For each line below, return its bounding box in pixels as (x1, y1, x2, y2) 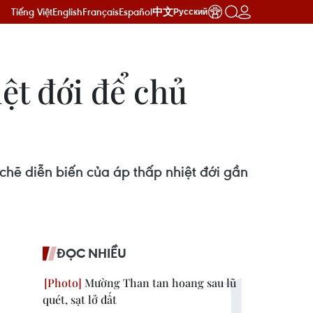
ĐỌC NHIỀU (57, 245, 126, 261)
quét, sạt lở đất (43, 292, 117, 307)
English (52, 5, 82, 18)
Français (82, 5, 119, 18)
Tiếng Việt (11, 5, 52, 18)
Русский (173, 7, 208, 17)
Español (119, 5, 152, 18)
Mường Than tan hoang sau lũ (82, 275, 236, 290)
